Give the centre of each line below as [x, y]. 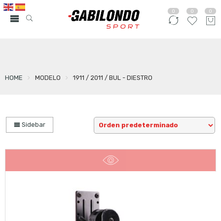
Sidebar [33, 124]
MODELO [48, 78]
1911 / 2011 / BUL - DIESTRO [112, 78]
